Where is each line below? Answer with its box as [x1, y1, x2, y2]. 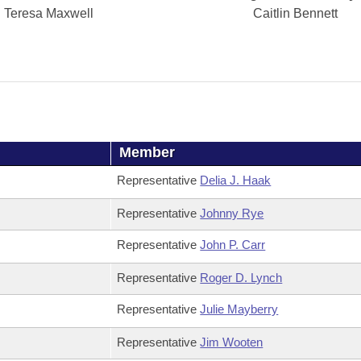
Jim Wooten [200, 335, 263, 349]
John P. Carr [200, 238, 266, 251]
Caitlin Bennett [253, 6, 338, 20]
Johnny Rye [200, 206, 264, 220]
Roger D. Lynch [200, 271, 283, 284]
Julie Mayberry [200, 302, 279, 316]
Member [119, 144, 176, 160]
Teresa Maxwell [4, 6, 94, 20]
